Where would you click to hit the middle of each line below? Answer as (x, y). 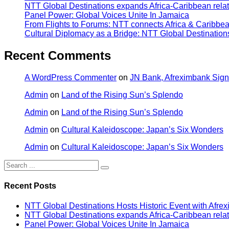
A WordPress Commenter (71, 77)
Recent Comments (58, 55)
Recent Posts (30, 186)
